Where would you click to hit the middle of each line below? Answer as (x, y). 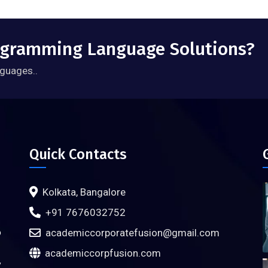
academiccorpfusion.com (103, 253)
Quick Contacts (78, 154)
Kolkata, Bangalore (84, 192)
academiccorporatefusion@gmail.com (132, 233)
